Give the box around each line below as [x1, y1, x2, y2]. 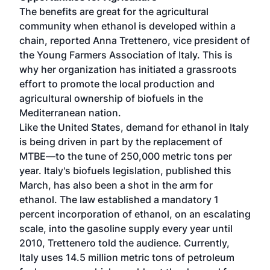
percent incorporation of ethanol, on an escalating [19, 208, 251, 220]
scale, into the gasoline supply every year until [19, 222, 233, 234]
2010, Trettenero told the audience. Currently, [19, 237, 230, 249]
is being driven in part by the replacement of [19, 136, 222, 148]
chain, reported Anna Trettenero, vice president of [19, 34, 250, 46]
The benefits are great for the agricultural [19, 5, 209, 17]
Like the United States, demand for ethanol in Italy [19, 121, 249, 133]
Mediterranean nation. [19, 107, 121, 119]
